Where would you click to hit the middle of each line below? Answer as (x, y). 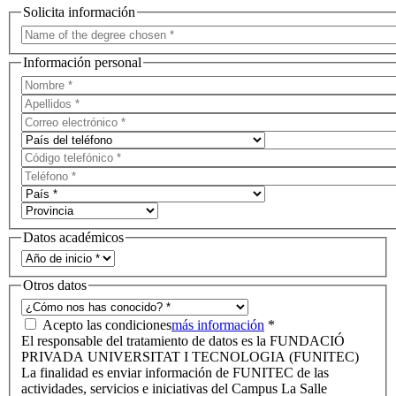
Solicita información (79, 12)
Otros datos (55, 286)
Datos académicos (73, 237)
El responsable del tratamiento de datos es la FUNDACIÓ (183, 340)
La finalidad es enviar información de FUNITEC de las (175, 372)
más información (218, 324)
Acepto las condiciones (107, 324)
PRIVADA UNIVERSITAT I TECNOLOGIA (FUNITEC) (190, 356)
